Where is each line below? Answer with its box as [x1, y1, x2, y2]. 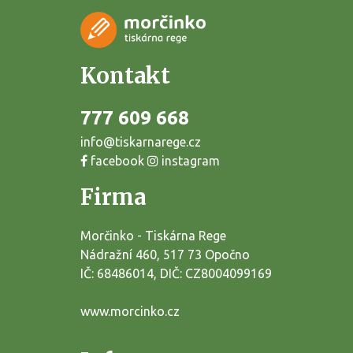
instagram [158, 153, 220, 168]
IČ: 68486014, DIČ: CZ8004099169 [80, 266, 272, 281]
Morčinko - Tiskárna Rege [80, 229, 226, 243]
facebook [87, 153, 144, 168]
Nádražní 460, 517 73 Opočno [80, 247, 250, 262]
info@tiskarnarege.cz [80, 134, 201, 149]
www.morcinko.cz [80, 304, 180, 319]
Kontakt [80, 61, 170, 89]
